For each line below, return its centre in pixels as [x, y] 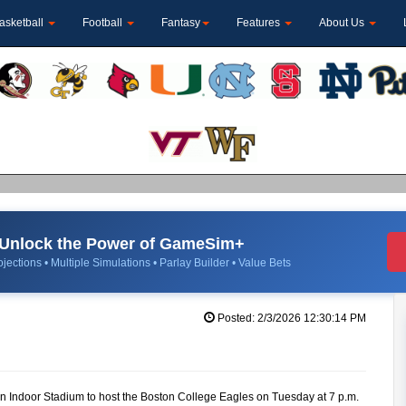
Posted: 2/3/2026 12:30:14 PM [290, 318]
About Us [343, 23]
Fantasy [181, 23]
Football [104, 23]
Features [260, 23]
